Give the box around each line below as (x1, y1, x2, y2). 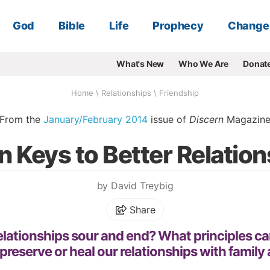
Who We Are (178, 58, 229, 69)
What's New (116, 58, 165, 69)
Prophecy (152, 19, 204, 32)
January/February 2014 (43, 113, 148, 125)
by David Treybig (96, 180, 174, 192)
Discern (189, 113, 224, 125)
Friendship (159, 88, 199, 98)
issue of (148, 113, 189, 125)
